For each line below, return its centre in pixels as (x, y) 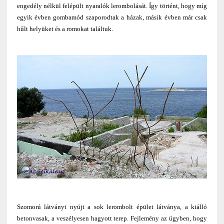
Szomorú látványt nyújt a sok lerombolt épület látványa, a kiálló (112, 207)
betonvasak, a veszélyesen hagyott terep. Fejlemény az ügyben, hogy (112, 218)
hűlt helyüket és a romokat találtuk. (65, 28)
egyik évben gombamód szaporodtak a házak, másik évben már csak (112, 17)
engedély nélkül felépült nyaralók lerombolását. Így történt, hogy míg (112, 5)
